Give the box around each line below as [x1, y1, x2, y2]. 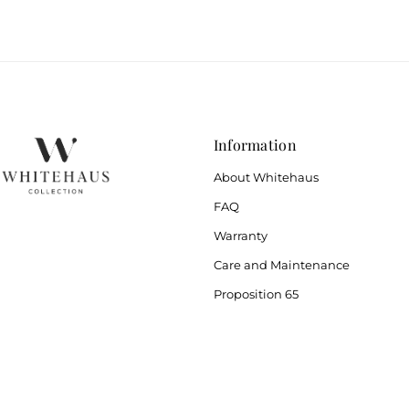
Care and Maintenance [213, 257, 350, 272]
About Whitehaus [213, 170, 319, 184]
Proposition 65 [213, 287, 299, 301]
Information [213, 135, 298, 154]
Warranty [213, 228, 267, 243]
